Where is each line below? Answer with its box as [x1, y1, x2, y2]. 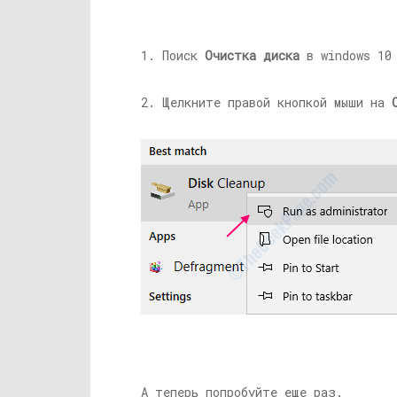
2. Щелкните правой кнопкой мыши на [141, 94, 392, 111]
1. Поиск [141, 47, 205, 64]
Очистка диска [205, 47, 300, 64]
